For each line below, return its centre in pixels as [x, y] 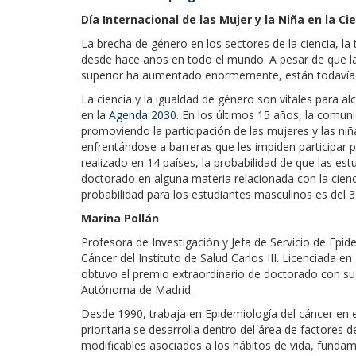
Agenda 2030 [143, 114]
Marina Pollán [120, 218]
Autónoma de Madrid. [137, 289]
